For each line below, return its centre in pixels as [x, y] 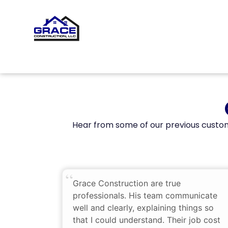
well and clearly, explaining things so [143, 208]
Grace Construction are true [127, 183]
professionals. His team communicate [145, 196]
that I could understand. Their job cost [147, 220]
